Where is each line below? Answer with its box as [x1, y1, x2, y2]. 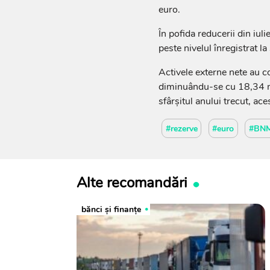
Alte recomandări [77, 173, 187, 193]
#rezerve [165, 122, 198, 134]
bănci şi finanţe [81, 204, 141, 216]
